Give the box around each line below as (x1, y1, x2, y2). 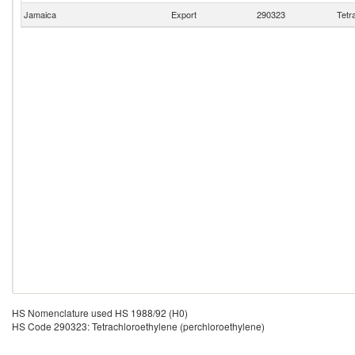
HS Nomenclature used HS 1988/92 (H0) (12, 306, 188, 319)
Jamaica (21, 8, 56, 21)
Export (171, 8, 197, 21)
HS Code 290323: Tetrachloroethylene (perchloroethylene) (12, 319, 265, 333)
